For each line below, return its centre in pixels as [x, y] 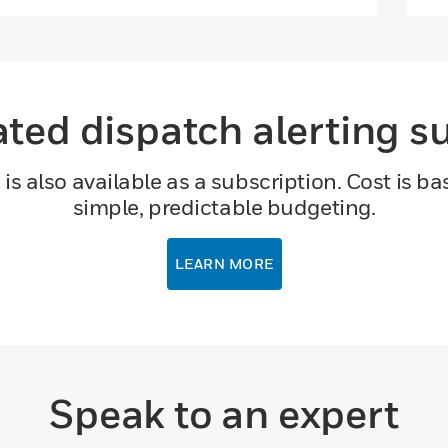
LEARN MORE [224, 264]
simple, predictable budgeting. [224, 207]
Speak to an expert [224, 413]
